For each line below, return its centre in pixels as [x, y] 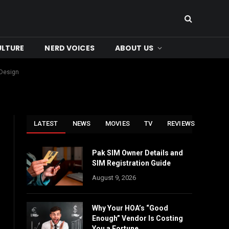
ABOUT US [134, 48]
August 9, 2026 [114, 178]
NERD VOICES [70, 48]
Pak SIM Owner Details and [138, 153]
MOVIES [118, 123]
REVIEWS [181, 123]
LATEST [46, 123]
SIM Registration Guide [131, 163]
